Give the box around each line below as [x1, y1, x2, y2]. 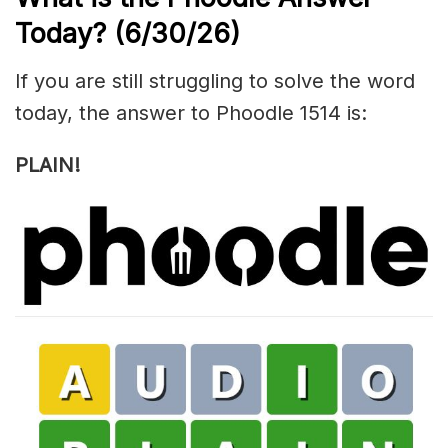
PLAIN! [15, 153, 80, 178]
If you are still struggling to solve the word [15, 69, 415, 94]
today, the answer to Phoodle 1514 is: [15, 101, 367, 126]
